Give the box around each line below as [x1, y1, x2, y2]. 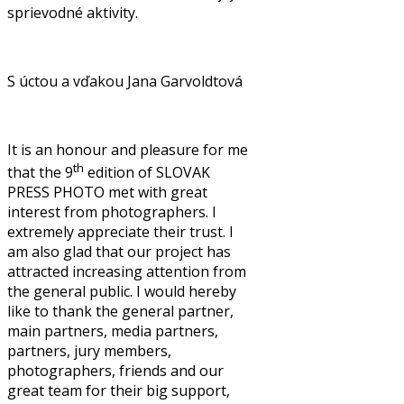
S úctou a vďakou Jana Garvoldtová [7, 70, 243, 91]
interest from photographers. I [7, 202, 216, 223]
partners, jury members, [7, 341, 171, 362]
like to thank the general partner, [7, 301, 234, 322]
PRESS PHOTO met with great [7, 182, 207, 203]
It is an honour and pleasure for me [7, 139, 248, 160]
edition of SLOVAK [84, 162, 210, 183]
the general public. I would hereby [7, 281, 236, 302]
